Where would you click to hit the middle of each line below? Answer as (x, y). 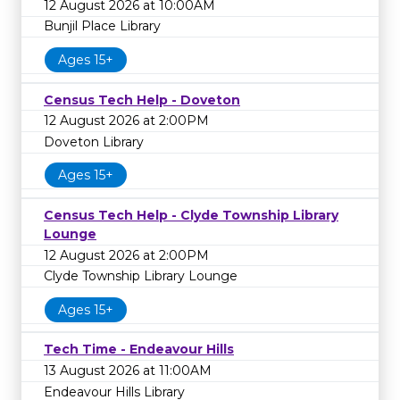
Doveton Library (94, 142)
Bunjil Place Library (102, 26)
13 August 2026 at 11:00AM (128, 370)
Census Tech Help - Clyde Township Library (191, 215)
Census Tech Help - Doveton (142, 100)
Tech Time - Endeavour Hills (139, 350)
